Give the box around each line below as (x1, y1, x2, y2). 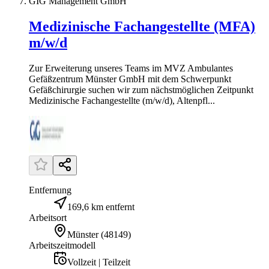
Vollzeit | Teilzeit (67, 256, 130, 267)
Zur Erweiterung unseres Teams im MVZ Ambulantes (29, 62, 233, 73)
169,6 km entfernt (67, 201, 134, 212)
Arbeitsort (29, 212, 67, 223)
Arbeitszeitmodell (29, 240, 95, 250)
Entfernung (29, 184, 71, 195)
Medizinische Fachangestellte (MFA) (29, 18, 255, 34)
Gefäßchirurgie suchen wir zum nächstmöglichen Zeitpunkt (29, 84, 253, 95)
